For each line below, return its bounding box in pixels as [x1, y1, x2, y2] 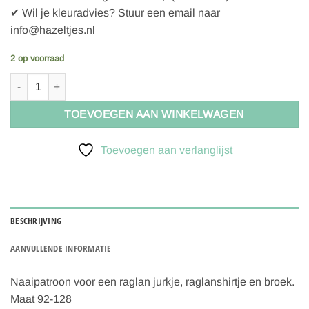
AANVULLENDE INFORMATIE [10, 242, 112, 255]
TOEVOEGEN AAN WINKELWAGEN [64, 108, 245, 120]
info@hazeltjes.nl [10, 23, 95, 36]
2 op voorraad [10, 52, 64, 63]
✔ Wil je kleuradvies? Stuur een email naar [10, 6, 220, 19]
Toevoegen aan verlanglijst [100, 144, 232, 157]
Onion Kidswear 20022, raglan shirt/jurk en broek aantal [10, 74, 254, 86]
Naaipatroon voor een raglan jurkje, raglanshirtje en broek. [10, 276, 295, 288]
